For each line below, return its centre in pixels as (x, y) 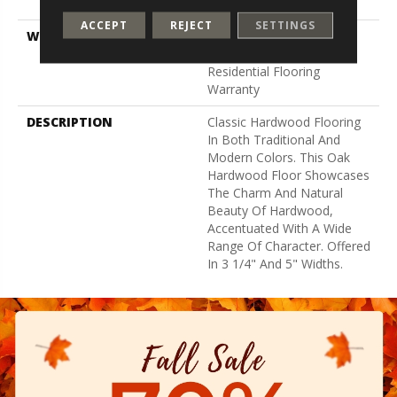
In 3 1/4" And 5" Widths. (275, 263)
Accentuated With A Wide (280, 228)
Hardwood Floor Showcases (288, 175)
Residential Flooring (264, 71)
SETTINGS (286, 25)
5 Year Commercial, (264, 35)
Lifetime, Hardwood (265, 53)
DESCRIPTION (70, 121)
